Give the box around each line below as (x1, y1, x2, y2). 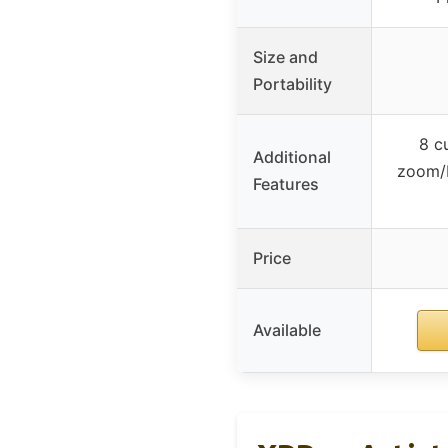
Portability (253, 74, 332, 95)
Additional (253, 147, 331, 168)
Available (253, 320, 321, 341)
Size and (253, 47, 318, 68)
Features (253, 174, 319, 195)
